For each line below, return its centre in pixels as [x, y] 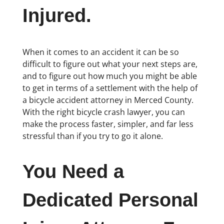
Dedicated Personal [110, 200]
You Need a [73, 172]
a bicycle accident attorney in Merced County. [108, 100]
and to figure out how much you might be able [109, 76]
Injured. [57, 16]
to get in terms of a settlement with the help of [110, 88]
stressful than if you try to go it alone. [92, 136]
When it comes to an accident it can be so [100, 52]
